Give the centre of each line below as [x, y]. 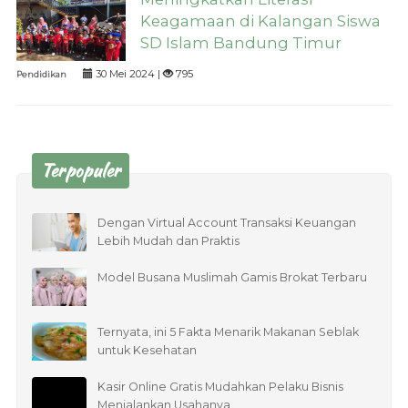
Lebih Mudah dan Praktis [169, 240]
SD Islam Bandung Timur [241, 42]
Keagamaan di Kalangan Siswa [261, 20]
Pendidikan [41, 74]
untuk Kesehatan [148, 350]
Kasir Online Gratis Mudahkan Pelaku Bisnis [221, 386]
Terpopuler [81, 170]
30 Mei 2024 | [127, 73]
